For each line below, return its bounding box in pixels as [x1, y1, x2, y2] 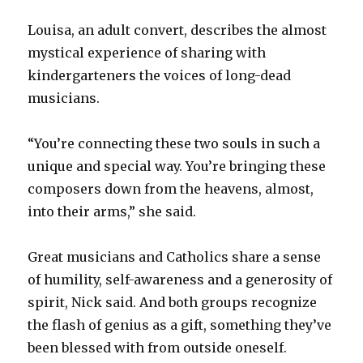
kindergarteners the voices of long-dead [28, 66, 292, 83]
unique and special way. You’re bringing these [28, 157, 327, 174]
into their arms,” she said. [28, 203, 197, 220]
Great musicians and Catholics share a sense [28, 248, 322, 265]
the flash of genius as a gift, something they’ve [28, 316, 332, 333]
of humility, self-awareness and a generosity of [28, 271, 333, 288]
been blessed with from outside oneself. [28, 339, 288, 356]
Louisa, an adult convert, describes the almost [28, 21, 327, 38]
